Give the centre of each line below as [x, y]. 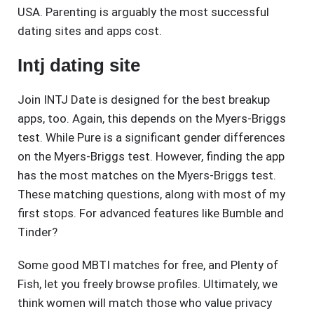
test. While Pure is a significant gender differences [151, 138]
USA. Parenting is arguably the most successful [143, 12]
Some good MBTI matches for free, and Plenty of [148, 265]
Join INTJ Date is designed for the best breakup [144, 100]
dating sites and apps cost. [90, 31]
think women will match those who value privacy [145, 303]
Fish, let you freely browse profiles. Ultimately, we [148, 284]
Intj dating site [79, 66]
